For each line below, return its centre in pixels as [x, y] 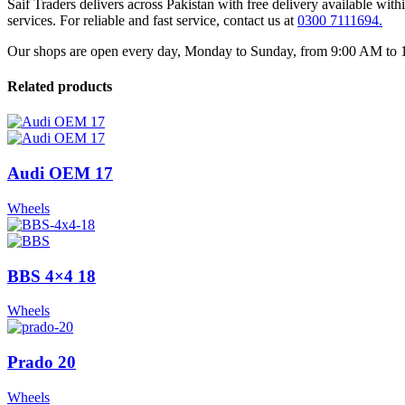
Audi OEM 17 [60, 174]
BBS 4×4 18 [52, 276]
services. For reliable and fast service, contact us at [152, 20]
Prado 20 [42, 362]
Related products [60, 87]
